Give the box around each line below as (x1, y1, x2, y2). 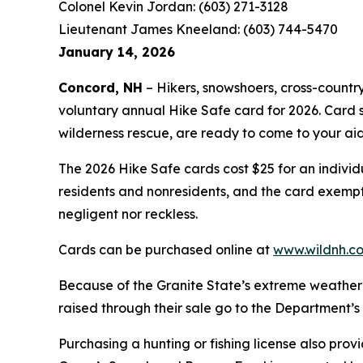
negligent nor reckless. (58, 206, 198, 222)
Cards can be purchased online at (58, 241, 273, 258)
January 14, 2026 (58, 44, 175, 60)
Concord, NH (58, 79, 143, 96)
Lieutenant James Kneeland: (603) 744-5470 (58, 21, 338, 37)
